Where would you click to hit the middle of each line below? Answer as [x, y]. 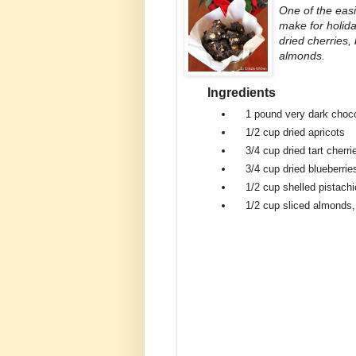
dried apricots [314, 132]
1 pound [265, 114]
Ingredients [242, 93]
